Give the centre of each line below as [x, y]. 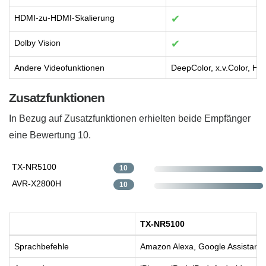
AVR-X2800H [37, 184]
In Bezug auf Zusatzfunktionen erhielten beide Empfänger [130, 119]
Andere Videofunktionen [59, 68]
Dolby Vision [37, 43]
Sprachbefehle [42, 247]
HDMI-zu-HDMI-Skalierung [64, 18]
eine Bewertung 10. [50, 135]
